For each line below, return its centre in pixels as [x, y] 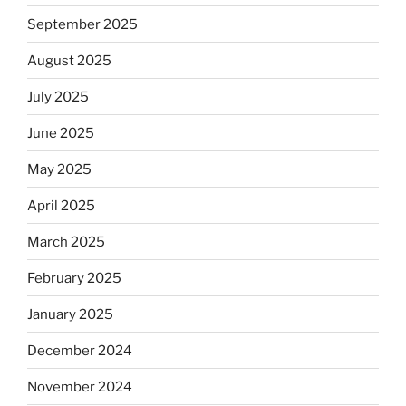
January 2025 [70, 314]
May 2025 [59, 169]
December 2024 [80, 350]
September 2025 [82, 24]
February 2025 [74, 278]
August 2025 [69, 60]
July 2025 [58, 97]
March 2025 [66, 242]
